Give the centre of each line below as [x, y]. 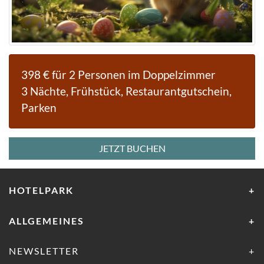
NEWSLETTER [44, 251]
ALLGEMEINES [47, 220]
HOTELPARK [41, 190]
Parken [39, 108]
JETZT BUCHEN [132, 148]
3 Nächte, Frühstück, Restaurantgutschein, [126, 91]
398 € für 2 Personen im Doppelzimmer [118, 75]
